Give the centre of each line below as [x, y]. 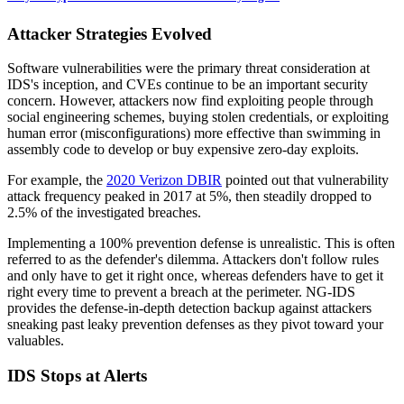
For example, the [57, 180]
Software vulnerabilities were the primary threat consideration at [188, 69]
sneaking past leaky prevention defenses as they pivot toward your [195, 325]
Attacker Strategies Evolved [110, 33]
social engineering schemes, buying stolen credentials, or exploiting [198, 117]
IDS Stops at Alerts [77, 376]
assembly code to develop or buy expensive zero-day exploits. [183, 150]
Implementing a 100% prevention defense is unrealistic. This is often [201, 243]
